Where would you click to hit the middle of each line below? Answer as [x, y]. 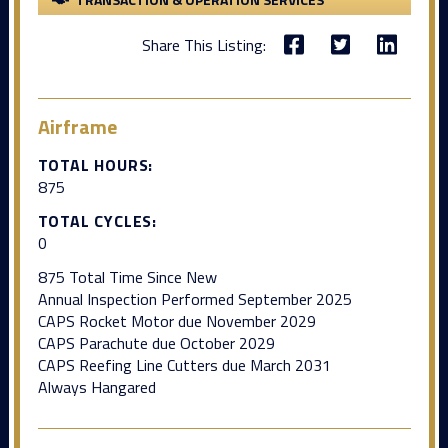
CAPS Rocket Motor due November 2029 [176, 320]
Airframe [77, 126]
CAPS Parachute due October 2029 [156, 342]
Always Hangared [96, 386]
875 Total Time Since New [127, 276]
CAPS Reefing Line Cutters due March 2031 [184, 364]
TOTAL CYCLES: [97, 220]
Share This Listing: [203, 44]
